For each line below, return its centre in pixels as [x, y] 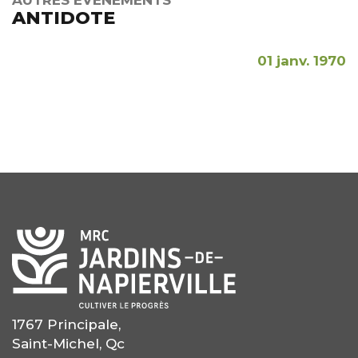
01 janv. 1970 [302, 61]
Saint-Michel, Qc [68, 343]
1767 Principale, [66, 324]
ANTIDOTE [64, 18]
